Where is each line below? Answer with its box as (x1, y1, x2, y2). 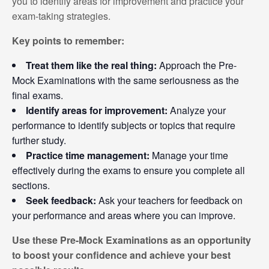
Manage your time (150, 148, 228, 162)
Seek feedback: (26, 193, 96, 207)
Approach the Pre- (157, 58, 237, 72)
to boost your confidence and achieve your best (12, 247, 231, 262)
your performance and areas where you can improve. (12, 208, 235, 222)
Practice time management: (26, 148, 150, 162)
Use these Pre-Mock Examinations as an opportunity (12, 232, 251, 247)
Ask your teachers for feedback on (96, 193, 243, 207)
